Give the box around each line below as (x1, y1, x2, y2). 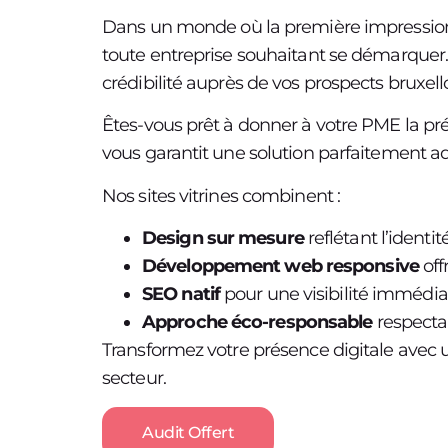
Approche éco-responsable (142, 311, 373, 334)
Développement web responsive (142, 255, 419, 278)
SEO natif (142, 283, 220, 306)
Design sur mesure (142, 227, 304, 250)
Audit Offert (142, 422, 235, 442)
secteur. (102, 367, 166, 390)
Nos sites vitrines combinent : (102, 184, 340, 207)
